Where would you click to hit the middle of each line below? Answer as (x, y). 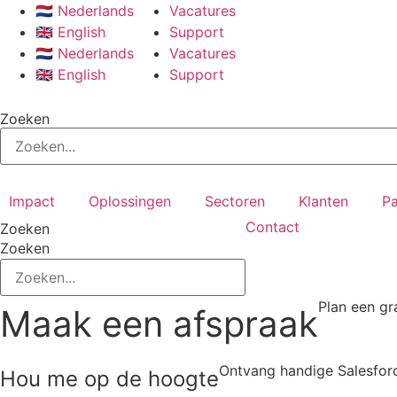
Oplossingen (130, 201)
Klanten (323, 201)
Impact (32, 201)
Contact (272, 227)
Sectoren (235, 201)
